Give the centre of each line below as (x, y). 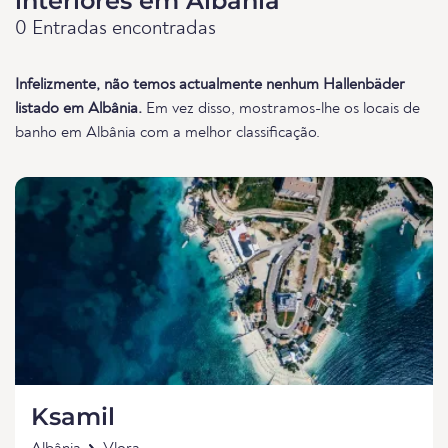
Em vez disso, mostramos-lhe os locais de (281, 109)
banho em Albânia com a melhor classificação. (167, 133)
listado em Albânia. (78, 109)
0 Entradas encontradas (115, 29)
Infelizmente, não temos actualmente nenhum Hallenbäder (210, 85)
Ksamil (73, 416)
